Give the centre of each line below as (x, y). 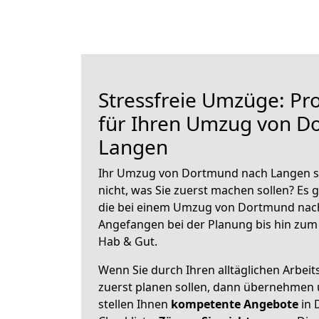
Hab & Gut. (128, 241)
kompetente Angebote (235, 304)
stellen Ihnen (135, 304)
